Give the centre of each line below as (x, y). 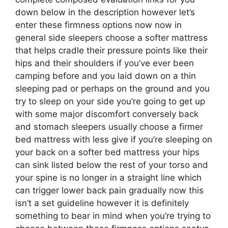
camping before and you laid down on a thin (106, 76)
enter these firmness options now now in (98, 25)
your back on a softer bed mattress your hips (107, 152)
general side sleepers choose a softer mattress (111, 38)
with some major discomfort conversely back (107, 114)
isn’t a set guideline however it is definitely (102, 203)
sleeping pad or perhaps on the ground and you (112, 89)
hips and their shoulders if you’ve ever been (105, 63)
